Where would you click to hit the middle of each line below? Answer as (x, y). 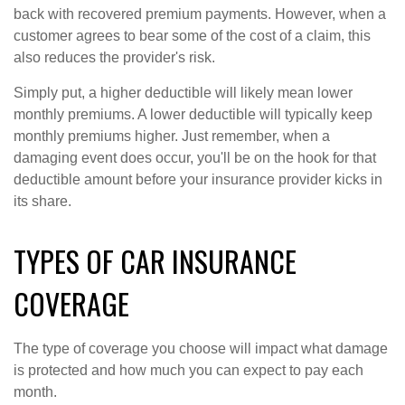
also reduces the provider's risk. (114, 57)
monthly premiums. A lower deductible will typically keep (193, 114)
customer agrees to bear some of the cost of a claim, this (192, 36)
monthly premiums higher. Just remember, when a (172, 136)
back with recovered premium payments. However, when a (200, 14)
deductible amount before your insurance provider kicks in (198, 179)
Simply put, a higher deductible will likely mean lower (183, 93)
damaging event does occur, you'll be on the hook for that (195, 158)
